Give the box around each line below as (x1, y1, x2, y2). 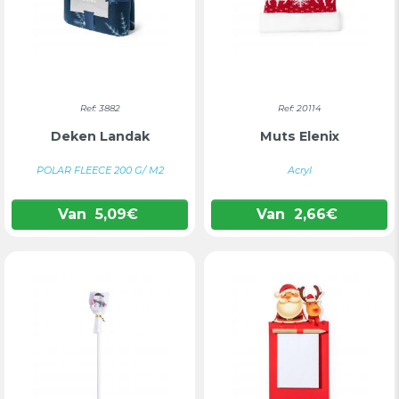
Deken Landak (50, 127, 150, 144)
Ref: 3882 (79, 102, 120, 114)
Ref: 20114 (277, 102, 322, 114)
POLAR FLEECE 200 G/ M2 (36, 164, 164, 176)
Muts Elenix (259, 127, 339, 144)
